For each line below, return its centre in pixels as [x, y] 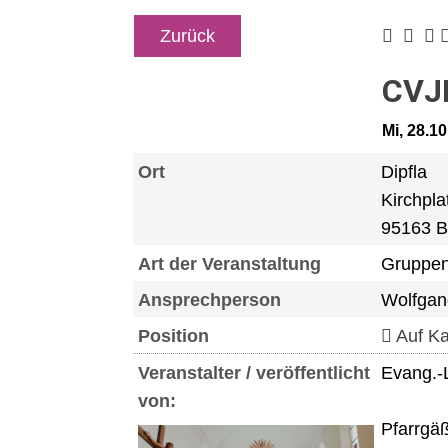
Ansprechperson [209, 299]
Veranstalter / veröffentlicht [253, 372]
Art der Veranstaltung [229, 263]
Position [173, 335]
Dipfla [404, 171]
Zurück [187, 35]
